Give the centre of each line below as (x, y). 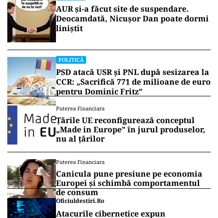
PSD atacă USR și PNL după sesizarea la (133, 72)
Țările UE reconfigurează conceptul (125, 120)
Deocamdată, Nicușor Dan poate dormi (132, 19)
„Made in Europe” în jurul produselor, (131, 130)
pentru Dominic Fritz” (99, 92)
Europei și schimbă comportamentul (128, 183)
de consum (77, 192)
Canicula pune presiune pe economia (129, 174)
